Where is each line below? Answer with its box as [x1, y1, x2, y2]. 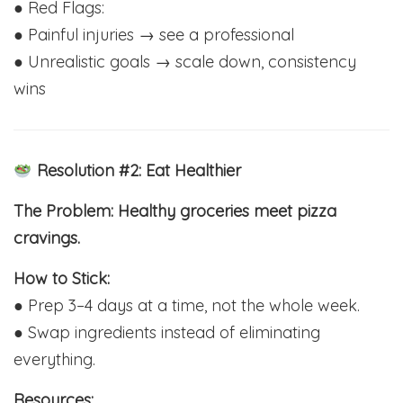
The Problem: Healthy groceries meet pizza [13, 201, 336, 222]
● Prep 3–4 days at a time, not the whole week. [13, 295, 360, 317]
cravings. [13, 228, 80, 249]
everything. [13, 349, 95, 371]
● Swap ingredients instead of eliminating [13, 322, 320, 344]
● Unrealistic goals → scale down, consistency [13, 51, 356, 73]
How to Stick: [13, 268, 110, 290]
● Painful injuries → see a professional [13, 24, 294, 46]
